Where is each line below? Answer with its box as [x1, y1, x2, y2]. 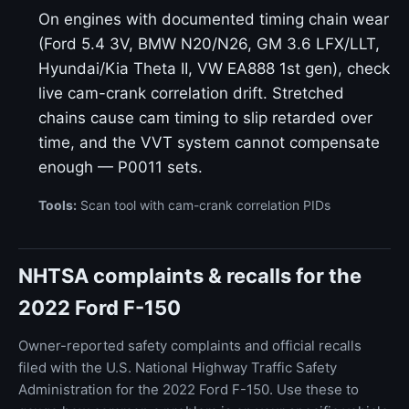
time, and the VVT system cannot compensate [38, 133, 380, 152]
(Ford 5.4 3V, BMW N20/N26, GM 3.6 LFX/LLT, [38, 35, 380, 53]
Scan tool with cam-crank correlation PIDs [77, 197, 330, 213]
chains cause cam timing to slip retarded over [38, 109, 372, 127]
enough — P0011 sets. [38, 158, 203, 176]
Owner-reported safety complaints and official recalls [18, 337, 362, 354]
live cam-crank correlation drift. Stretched [38, 84, 344, 102]
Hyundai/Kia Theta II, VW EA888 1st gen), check [38, 59, 390, 78]
